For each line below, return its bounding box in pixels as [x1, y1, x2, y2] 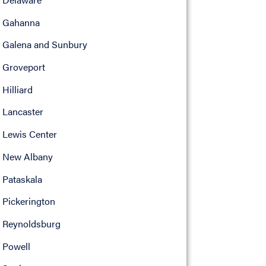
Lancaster [2, 104, 43, 119]
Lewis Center [2, 127, 57, 141]
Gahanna [2, 15, 40, 29]
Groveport [2, 60, 45, 74]
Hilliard [2, 82, 33, 96]
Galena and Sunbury [2, 37, 87, 52]
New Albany [2, 149, 53, 163]
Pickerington [2, 194, 55, 208]
